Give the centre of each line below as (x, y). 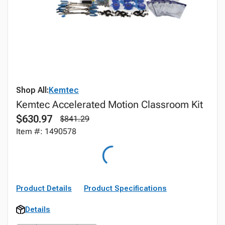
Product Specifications (125, 188)
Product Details (44, 188)
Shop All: (32, 90)
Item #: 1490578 (46, 131)
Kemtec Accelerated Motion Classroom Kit (109, 104)
